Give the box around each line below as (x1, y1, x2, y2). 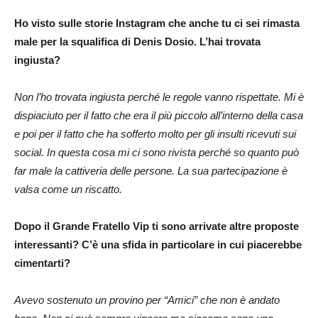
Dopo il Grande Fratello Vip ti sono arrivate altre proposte (14, 219, 299, 232)
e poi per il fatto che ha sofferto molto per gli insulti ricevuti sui (14, 127, 296, 140)
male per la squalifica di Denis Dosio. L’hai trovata (14, 35, 261, 48)
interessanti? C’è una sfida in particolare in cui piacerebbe (14, 238, 302, 251)
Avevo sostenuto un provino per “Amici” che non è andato (14, 293, 280, 306)
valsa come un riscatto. (14, 182, 125, 195)
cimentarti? (14, 256, 70, 269)
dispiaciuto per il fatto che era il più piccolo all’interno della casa (14, 109, 303, 121)
